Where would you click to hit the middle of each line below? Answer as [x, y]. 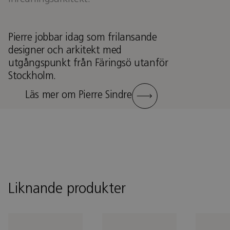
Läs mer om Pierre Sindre [79, 96]
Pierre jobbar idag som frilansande [83, 38]
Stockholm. [32, 76]
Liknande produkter [67, 189]
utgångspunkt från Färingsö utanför [88, 63]
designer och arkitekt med [65, 51]
